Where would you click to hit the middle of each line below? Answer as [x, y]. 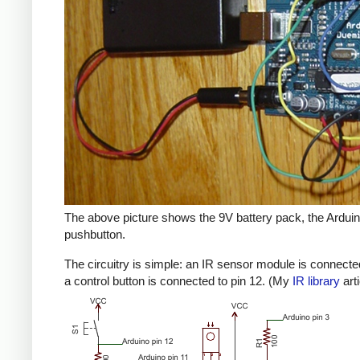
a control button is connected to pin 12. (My [178, 280]
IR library [316, 280]
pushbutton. [95, 235]
